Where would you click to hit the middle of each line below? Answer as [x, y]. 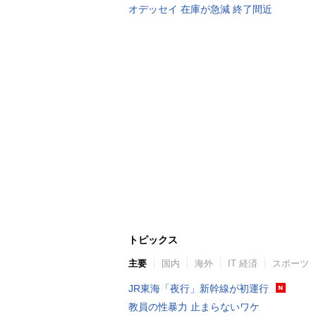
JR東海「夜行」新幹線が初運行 [199, 288]
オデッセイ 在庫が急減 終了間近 [200, 9]
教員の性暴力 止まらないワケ [194, 307]
